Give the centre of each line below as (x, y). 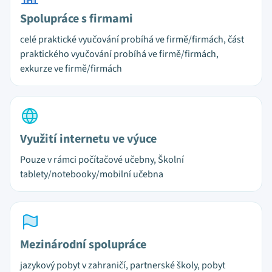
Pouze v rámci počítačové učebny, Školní (102, 160)
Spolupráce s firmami (76, 19)
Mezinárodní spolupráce (83, 245)
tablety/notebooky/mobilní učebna (92, 174)
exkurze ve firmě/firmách (71, 69)
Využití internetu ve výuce (88, 139)
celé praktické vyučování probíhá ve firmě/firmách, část (132, 39)
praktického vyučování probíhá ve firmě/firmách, (119, 54)
